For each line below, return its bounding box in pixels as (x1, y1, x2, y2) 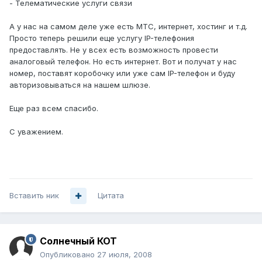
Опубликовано (40, 250, 97, 260)
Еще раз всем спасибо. (9, 104, 98, 113)
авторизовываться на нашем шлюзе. (9, 80, 150, 90)
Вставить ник (9, 191, 59, 201)
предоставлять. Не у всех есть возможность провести (9, 45, 218, 55)
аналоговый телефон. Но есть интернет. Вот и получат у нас (9, 57, 237, 67)
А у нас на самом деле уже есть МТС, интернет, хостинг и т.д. (9, 22, 247, 32)
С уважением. (9, 127, 63, 137)
